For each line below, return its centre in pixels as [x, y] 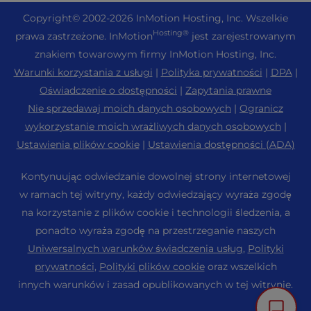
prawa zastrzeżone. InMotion [84, 36]
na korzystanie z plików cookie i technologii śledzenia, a [155, 212]
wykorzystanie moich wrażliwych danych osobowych [153, 126]
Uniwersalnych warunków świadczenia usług [135, 248]
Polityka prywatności [211, 72]
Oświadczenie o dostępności [108, 90]
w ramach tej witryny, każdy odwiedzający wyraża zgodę [155, 194]
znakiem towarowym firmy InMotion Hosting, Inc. [155, 54]
